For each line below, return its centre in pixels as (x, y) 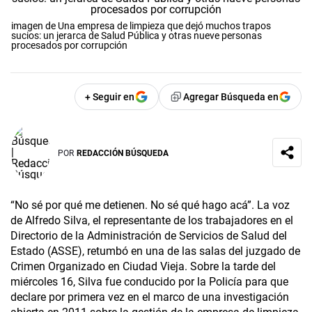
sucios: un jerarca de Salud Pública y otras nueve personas (136, 36)
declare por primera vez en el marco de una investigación (150, 297)
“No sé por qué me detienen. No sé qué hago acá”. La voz (150, 205)
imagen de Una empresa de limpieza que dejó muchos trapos (141, 26)
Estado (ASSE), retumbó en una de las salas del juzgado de (155, 251)
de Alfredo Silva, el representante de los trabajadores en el (152, 221)
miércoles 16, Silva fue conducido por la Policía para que (149, 282)
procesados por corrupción (69, 46)
